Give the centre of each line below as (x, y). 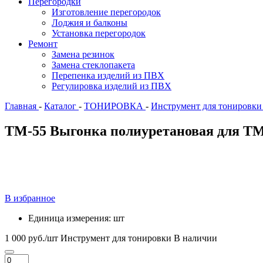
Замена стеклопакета (93, 65)
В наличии (195, 238)
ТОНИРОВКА (115, 106)
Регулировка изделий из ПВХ (112, 86)
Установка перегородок (99, 33)
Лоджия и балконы (90, 23)
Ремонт (43, 44)
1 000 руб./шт (31, 238)
